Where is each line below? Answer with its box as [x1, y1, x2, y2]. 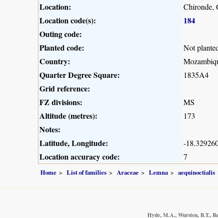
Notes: [39, 124, 60, 135]
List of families [67, 167, 107, 177]
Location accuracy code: [39, 151, 120, 163]
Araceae [117, 167, 139, 177]
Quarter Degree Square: [39, 69, 120, 81]
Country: [39, 55, 70, 67]
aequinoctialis [178, 167, 215, 177]
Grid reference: [39, 83, 90, 94]
